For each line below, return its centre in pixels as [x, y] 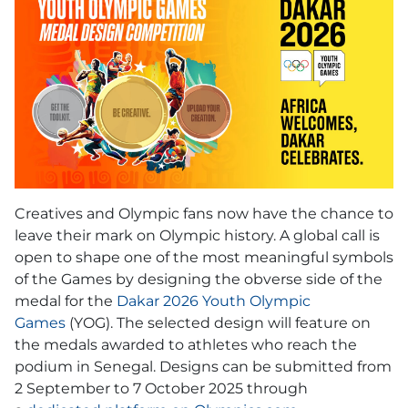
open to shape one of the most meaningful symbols [204, 258]
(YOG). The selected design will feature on [218, 323]
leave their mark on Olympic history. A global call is [197, 236]
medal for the [66, 301]
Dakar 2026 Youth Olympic [214, 301]
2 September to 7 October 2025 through [161, 389]
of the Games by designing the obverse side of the [199, 280]
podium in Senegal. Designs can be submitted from [203, 367]
